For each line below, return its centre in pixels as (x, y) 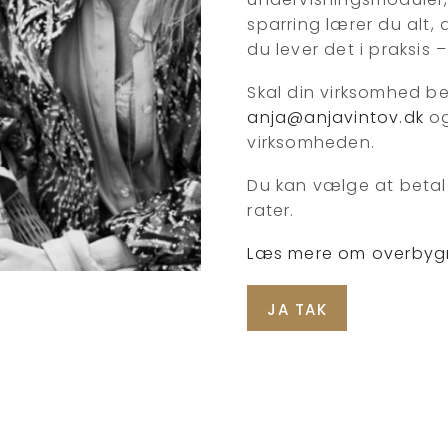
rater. (271, 210)
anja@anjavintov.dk (336, 117)
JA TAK (297, 309)
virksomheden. (311, 142)
